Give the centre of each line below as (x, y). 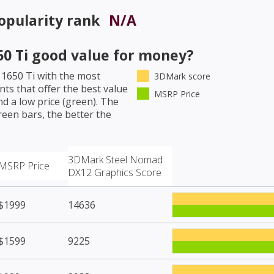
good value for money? (111, 55)
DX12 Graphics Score (115, 172)
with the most (68, 76)
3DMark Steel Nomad (115, 159)
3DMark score (182, 76)
